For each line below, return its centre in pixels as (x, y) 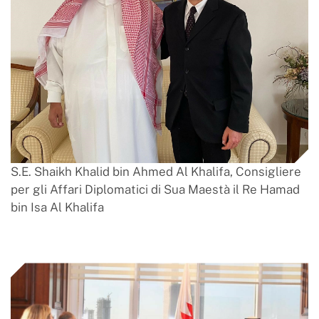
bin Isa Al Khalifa (57, 208)
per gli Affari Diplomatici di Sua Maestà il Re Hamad (155, 190)
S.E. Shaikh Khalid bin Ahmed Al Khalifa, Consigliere (156, 172)
